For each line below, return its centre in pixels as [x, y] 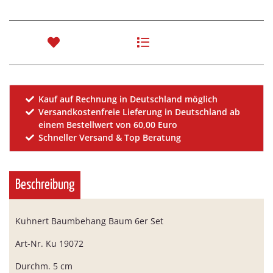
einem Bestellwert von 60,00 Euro [108, 125]
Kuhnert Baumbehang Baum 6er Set [89, 221]
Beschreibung [45, 185]
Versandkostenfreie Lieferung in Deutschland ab [140, 112]
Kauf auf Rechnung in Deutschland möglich [128, 99]
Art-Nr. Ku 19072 [49, 244]
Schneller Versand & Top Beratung [110, 138]
